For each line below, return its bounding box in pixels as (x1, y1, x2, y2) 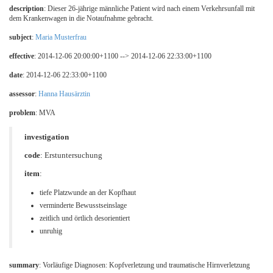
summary (9, 261, 39, 270)
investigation (24, 133, 69, 142)
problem (9, 108, 35, 118)
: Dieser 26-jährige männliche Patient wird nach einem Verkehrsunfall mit (44, 4, 255, 13)
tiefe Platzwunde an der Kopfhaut (40, 188, 136, 197)
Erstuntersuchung (44, 151, 102, 160)
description (9, 4, 44, 13)
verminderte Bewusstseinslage (40, 201, 127, 210)
